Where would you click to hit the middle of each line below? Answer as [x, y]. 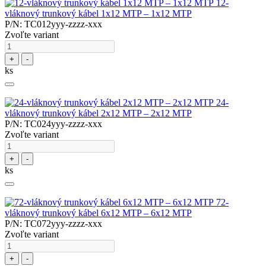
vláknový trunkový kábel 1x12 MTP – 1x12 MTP [98, 14]
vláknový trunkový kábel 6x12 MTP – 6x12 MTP [98, 213]
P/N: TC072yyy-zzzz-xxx [53, 224]
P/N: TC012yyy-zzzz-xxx [53, 24]
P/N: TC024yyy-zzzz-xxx [53, 124]
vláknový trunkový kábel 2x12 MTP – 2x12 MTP [98, 113]
